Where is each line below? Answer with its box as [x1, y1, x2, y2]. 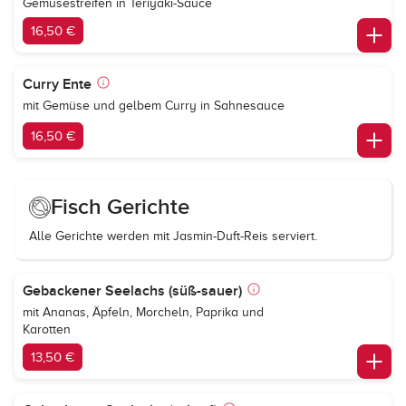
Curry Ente [23, 75, 92, 93]
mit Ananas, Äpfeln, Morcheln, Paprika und [23, 305, 264, 319]
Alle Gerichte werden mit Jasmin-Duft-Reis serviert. [29, 229, 317, 243]
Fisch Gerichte [51, 194, 189, 220]
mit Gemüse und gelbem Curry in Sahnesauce [23, 99, 285, 112]
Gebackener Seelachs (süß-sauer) [23, 282, 242, 300]
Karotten [23, 323, 71, 336]
